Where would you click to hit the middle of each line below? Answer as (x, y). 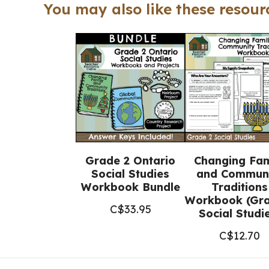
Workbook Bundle (130, 187)
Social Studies (130, 174)
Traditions (240, 187)
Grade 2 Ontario (130, 161)
